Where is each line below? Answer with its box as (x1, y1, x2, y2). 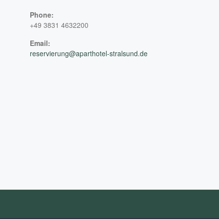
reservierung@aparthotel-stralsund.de (30, 48, 148, 58)
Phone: (30, 9, 54, 20)
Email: (30, 38, 50, 48)
